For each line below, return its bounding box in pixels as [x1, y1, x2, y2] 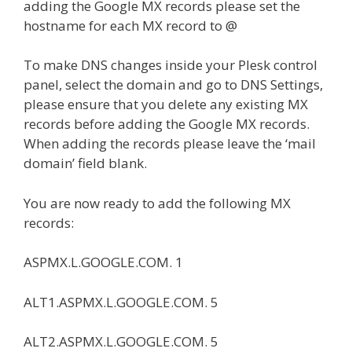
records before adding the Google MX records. [24, 115, 310, 134]
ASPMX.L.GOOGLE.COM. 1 [24, 253, 183, 272]
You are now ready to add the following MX [24, 193, 291, 212]
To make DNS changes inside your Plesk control [24, 56, 317, 75]
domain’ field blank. [24, 154, 147, 173]
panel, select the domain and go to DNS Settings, [24, 75, 323, 94]
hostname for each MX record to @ [24, 16, 237, 35]
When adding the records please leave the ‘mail [24, 134, 316, 153]
